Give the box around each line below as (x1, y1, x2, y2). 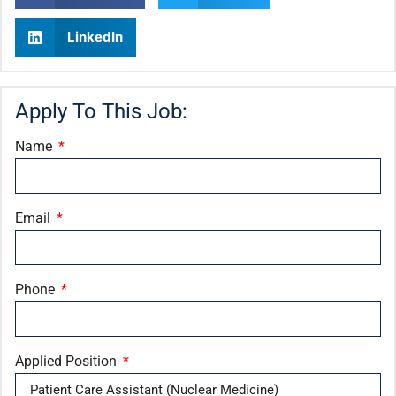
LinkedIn (66, 28, 123, 46)
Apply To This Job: (15, 98, 187, 124)
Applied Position (15, 352, 120, 369)
